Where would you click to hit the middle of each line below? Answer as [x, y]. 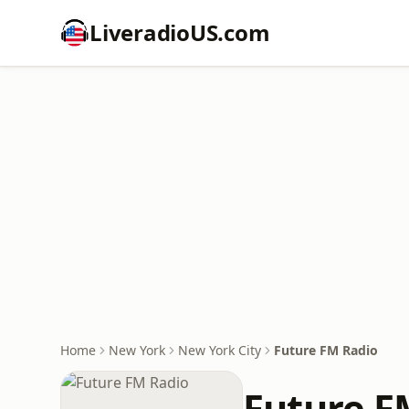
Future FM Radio [326, 350]
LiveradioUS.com [180, 32]
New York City [220, 350]
